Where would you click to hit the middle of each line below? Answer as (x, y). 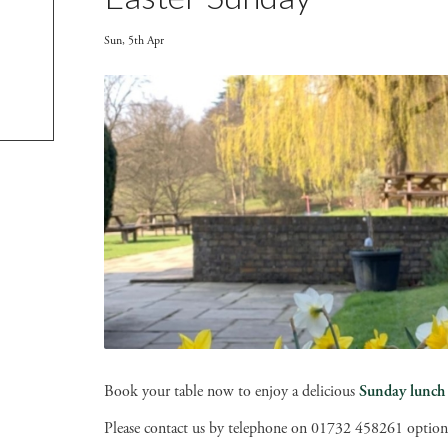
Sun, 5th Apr (133, 40)
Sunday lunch (401, 392)
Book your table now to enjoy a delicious (231, 392)
